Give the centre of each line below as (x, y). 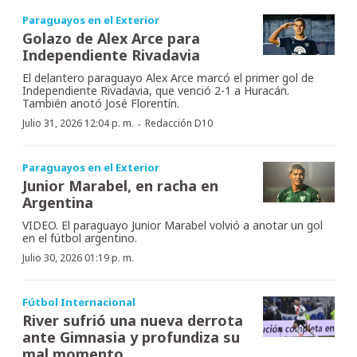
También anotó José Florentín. (101, 104)
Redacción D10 (179, 124)
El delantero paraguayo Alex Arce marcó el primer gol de (168, 78)
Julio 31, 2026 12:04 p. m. (78, 124)
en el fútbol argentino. (80, 238)
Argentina (58, 203)
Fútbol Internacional (79, 302)
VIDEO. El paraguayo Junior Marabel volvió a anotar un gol (173, 226)
